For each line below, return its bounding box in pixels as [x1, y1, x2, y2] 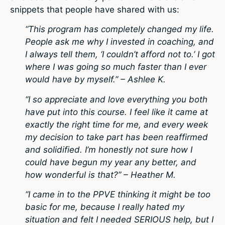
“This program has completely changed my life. [25, 24, 214, 35]
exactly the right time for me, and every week [25, 119, 208, 130]
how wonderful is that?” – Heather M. [25, 169, 176, 180]
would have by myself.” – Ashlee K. [25, 74, 166, 85]
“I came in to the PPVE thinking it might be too [25, 189, 210, 199]
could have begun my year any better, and [25, 157, 196, 167]
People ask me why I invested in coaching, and [25, 37, 214, 47]
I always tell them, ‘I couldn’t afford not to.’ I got [25, 49, 215, 60]
